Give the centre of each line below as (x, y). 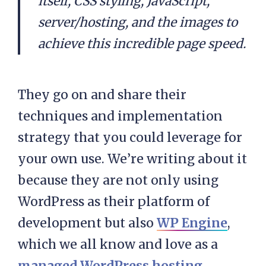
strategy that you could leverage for (130, 137)
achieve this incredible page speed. (142, 43)
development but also (87, 223)
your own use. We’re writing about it (132, 159)
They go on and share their (102, 94)
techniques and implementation (120, 116)
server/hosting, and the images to (138, 22)
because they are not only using (118, 180)
